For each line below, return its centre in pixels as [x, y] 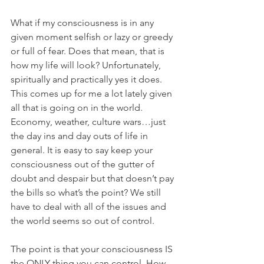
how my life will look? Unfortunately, [87, 65]
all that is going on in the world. [78, 108]
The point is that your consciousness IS [93, 249]
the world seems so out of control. [82, 221]
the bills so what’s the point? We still [87, 192]
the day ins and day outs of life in [80, 136]
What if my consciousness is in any [83, 23]
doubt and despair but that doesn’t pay [93, 178]
